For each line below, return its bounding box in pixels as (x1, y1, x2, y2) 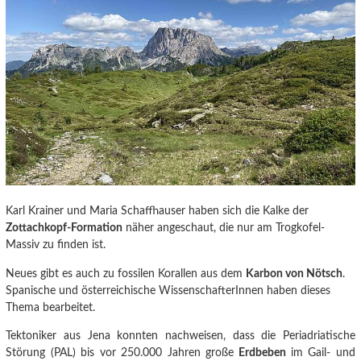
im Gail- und (290, 346, 355, 359)
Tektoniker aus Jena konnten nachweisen (6, 329, 223, 342)
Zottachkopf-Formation (6, 222, 123, 234)
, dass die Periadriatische (222, 329, 355, 342)
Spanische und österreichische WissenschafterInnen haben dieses (6, 284, 331, 297)
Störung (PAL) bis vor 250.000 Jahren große (6, 346, 239, 359)
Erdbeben (239, 346, 291, 359)
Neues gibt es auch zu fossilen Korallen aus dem (6, 267, 247, 280)
